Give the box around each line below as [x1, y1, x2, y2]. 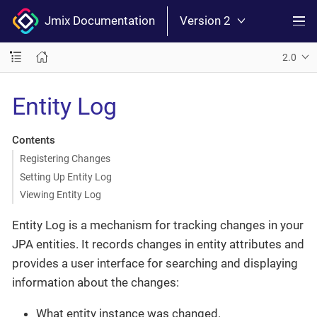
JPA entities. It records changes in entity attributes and [12, 237, 304, 252]
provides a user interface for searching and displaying [12, 256, 298, 271]
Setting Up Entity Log [19, 171, 112, 183]
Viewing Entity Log [19, 189, 101, 200]
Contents [11, 133, 55, 146]
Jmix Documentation [39, 13, 155, 28]
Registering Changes [19, 153, 110, 164]
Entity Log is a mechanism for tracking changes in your [12, 218, 304, 233]
